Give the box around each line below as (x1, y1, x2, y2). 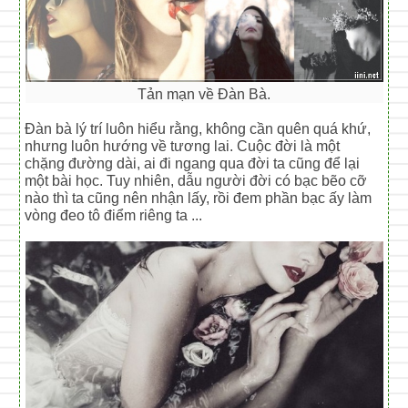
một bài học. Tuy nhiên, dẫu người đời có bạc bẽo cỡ (25, 172, 368, 189)
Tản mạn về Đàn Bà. (138, 86, 270, 102)
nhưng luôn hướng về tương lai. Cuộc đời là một (25, 138, 341, 154)
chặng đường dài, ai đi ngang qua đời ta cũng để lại (25, 155, 361, 171)
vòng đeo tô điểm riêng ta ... (25, 207, 203, 223)
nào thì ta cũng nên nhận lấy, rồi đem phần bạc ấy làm (25, 189, 372, 206)
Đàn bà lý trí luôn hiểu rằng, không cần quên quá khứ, (25, 120, 372, 137)
